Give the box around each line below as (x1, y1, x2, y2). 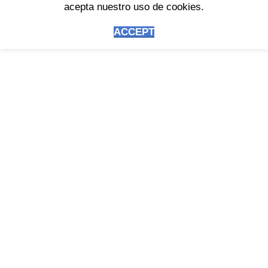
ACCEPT (114, 26, 154, 38)
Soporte (12, 105, 45, 116)
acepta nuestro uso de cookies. (64, 1, 204, 13)
